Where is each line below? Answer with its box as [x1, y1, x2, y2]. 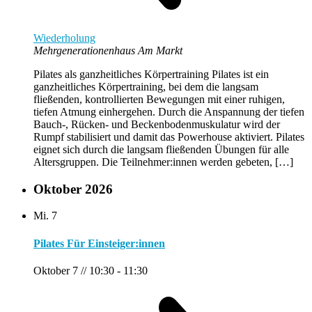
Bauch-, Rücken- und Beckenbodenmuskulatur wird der [33, 118, 280, 130]
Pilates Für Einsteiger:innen [33, 237, 165, 249]
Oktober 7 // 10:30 [33, 264, 114, 276]
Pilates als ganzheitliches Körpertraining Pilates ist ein [33, 68, 269, 80]
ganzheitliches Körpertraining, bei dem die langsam [33, 80, 258, 93]
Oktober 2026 [33, 181, 113, 196]
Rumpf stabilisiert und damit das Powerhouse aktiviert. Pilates [33, 130, 304, 143]
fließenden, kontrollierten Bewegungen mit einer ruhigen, [33, 93, 285, 105]
